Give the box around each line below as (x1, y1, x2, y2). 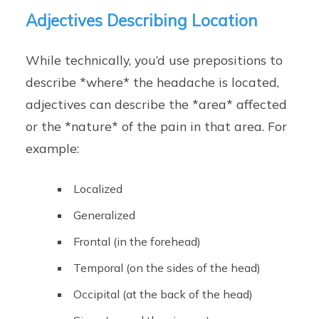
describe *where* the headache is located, (26, 74, 280, 90)
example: (26, 140, 80, 157)
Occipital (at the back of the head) (73, 287, 253, 302)
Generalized (73, 208, 136, 223)
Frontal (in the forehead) (73, 234, 202, 249)
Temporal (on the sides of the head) (73, 261, 261, 276)
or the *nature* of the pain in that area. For (26, 118, 288, 135)
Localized (73, 182, 123, 197)
